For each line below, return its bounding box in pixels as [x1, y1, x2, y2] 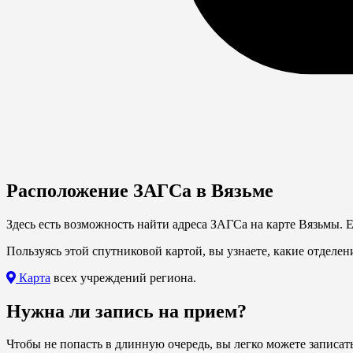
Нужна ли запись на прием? [6, 300, 247, 321]
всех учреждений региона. [50, 270, 196, 284]
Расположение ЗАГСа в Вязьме [6, 180, 273, 201]
